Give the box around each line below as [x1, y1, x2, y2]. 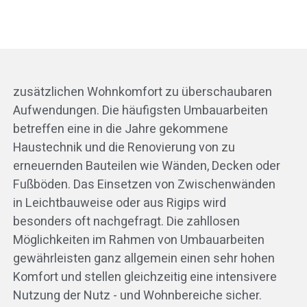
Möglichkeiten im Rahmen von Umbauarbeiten [12, 231, 265, 250]
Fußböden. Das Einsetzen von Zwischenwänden [12, 175, 73, 195]
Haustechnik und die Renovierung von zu [12, 138, 235, 158]
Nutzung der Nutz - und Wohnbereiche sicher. [12, 286, 262, 306]
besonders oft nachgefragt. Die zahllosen [12, 212, 240, 232]
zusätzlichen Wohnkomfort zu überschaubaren [12, 83, 272, 102]
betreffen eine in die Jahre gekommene [12, 120, 228, 139]
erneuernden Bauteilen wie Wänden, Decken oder [12, 157, 280, 176]
